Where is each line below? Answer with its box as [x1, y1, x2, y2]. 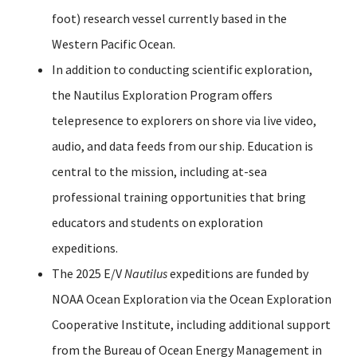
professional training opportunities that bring [52, 188, 306, 205]
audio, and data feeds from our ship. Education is [52, 137, 313, 154]
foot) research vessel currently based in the [52, 10, 287, 26]
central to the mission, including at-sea [52, 163, 267, 179]
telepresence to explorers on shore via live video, [52, 112, 316, 128]
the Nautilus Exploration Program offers [52, 86, 273, 103]
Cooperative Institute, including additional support [52, 316, 331, 332]
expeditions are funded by [167, 265, 308, 281]
